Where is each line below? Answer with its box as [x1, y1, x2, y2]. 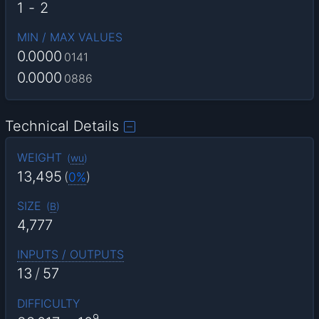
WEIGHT [16, 150, 62, 164]
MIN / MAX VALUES [16, 30, 122, 45]
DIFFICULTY [16, 296, 80, 310]
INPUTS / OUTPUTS [16, 247, 124, 262]
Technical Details [5, 117, 120, 135]
